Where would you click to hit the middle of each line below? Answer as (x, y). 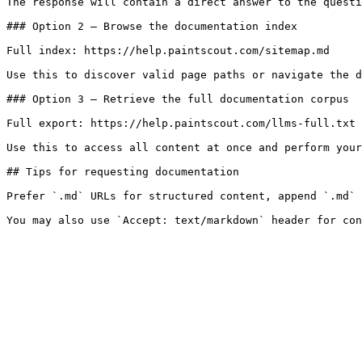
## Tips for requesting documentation (123, 172)
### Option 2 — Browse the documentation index (152, 26)
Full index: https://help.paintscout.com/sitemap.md (168, 51)
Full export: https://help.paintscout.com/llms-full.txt (181, 123)
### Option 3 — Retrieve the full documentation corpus (178, 99)
